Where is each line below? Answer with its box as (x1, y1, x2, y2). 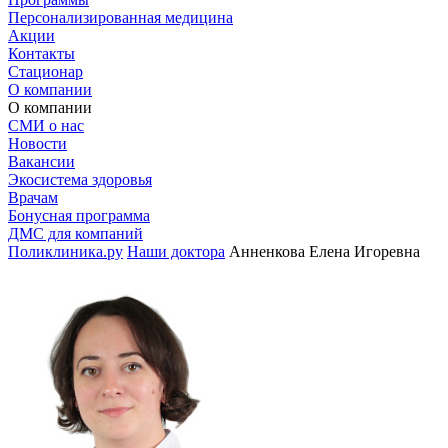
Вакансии (8, 153, 75, 170)
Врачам (8, 189, 58, 206)
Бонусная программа (8, 207, 150, 224)
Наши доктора (127, 243, 225, 260)
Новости (8, 135, 67, 152)
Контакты (8, 45, 75, 62)
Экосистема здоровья (8, 171, 152, 188)
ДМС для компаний (8, 225, 143, 242)
